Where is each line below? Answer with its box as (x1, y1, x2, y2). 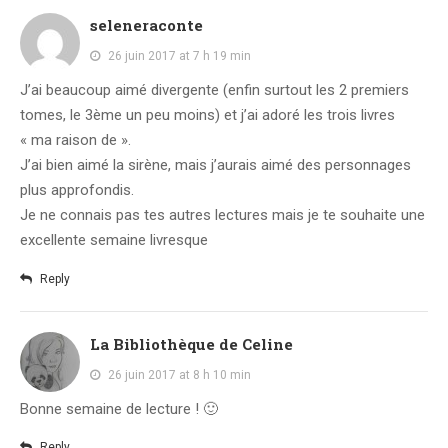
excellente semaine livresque (20, 231, 208, 250)
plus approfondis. (20, 181, 134, 200)
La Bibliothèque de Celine (90, 333, 293, 354)
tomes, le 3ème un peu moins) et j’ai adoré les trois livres (20, 106, 395, 125)
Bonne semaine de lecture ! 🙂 (20, 399, 218, 418)
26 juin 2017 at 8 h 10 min (108, 367, 251, 382)
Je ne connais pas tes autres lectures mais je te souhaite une (20, 206, 425, 225)
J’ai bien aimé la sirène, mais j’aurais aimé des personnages (20, 156, 411, 175)
